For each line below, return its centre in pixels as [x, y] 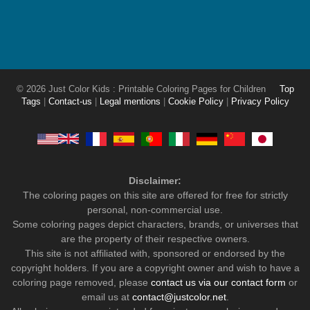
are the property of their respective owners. [155, 238]
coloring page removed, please [82, 282]
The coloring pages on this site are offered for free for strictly [155, 195]
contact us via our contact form [218, 282]
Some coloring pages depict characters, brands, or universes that [155, 224]
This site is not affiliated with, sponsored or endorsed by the [155, 253]
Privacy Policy [260, 101]
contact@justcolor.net [179, 297]
